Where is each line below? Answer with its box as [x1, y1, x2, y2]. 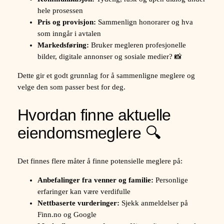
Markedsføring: [37, 41, 89, 49]
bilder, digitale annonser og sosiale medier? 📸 [37, 52, 182, 61]
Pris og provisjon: [37, 18, 96, 26]
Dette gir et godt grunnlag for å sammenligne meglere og [17, 71, 195, 79]
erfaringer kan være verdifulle [37, 187, 130, 195]
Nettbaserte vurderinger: [37, 198, 119, 207]
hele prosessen [37, 6, 83, 15]
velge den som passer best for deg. [17, 82, 125, 91]
